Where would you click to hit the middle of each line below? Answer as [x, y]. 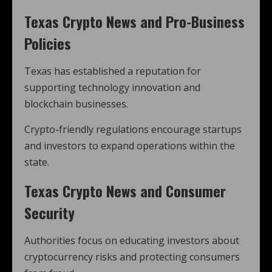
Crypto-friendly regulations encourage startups [133, 129]
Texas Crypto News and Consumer [125, 191]
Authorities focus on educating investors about [132, 240]
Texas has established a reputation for [113, 71]
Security [49, 212]
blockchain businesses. [76, 104]
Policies [48, 43]
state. [37, 162]
